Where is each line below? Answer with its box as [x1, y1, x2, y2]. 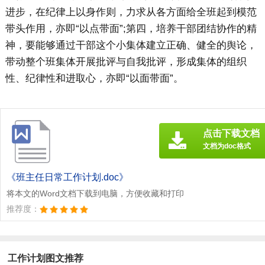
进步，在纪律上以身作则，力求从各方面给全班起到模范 [5, 7, 257, 18]
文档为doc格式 [203, 142, 251, 151]
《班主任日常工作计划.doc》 [7, 172, 128, 183]
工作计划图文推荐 [8, 253, 84, 263]
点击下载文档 [203, 128, 260, 139]
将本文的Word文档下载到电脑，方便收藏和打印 [7, 189, 184, 199]
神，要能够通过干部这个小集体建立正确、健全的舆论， [5, 40, 257, 51]
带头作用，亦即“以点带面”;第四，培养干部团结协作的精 [5, 23, 257, 35]
